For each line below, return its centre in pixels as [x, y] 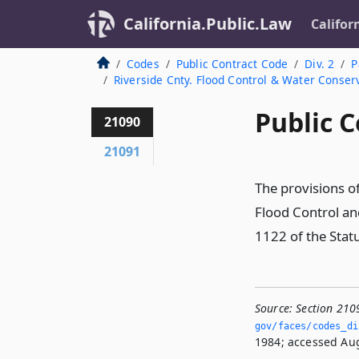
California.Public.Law [208, 24]
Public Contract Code [232, 64]
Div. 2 [320, 64]
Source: [274, 308]
